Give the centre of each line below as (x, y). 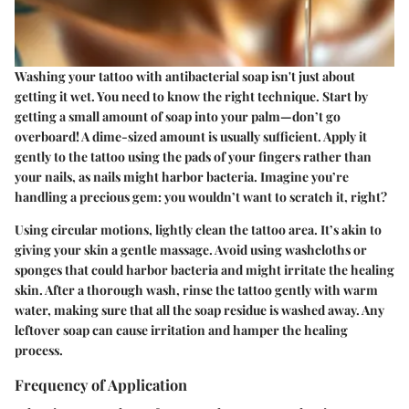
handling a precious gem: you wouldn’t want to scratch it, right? (201, 197)
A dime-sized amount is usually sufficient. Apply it (223, 137)
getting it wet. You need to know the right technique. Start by (191, 97)
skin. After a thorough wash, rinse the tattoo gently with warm (196, 290)
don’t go (316, 117)
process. (39, 351)
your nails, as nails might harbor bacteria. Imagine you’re (182, 177)
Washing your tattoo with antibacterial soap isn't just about (185, 77)
